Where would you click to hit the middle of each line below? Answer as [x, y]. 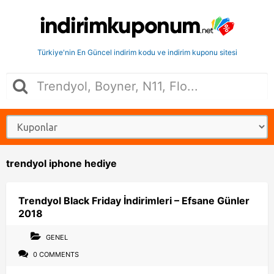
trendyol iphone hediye [61, 163]
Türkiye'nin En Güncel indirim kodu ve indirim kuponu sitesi [137, 52]
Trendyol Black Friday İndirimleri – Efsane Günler [134, 201]
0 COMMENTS [55, 254]
